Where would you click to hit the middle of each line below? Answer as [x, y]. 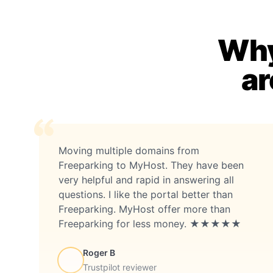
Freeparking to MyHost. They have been [151, 165]
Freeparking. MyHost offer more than [144, 209]
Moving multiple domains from [129, 150]
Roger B [99, 252]
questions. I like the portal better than [146, 194]
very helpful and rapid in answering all [146, 179]
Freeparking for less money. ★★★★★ [150, 223]
